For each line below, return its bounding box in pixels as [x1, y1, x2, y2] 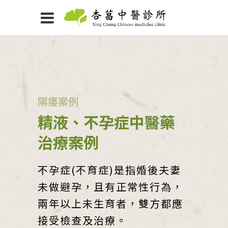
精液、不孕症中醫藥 [38, 110, 175, 133]
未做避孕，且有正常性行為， [38, 179, 183, 194]
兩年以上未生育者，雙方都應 [38, 196, 183, 211]
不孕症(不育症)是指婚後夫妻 [38, 162, 181, 177]
